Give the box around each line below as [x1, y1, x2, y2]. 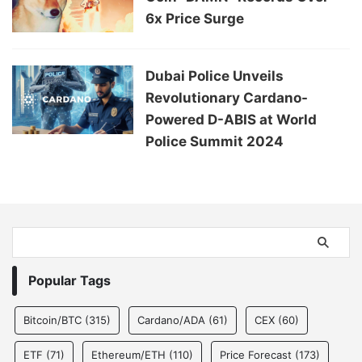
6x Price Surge [145, 11, 244, 27]
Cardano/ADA [137, 314, 205, 327]
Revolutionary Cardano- [145, 90, 308, 107]
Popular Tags [28, 272, 111, 289]
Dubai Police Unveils [145, 68, 284, 85]
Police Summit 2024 [145, 133, 284, 150]
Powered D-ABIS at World [145, 112, 317, 128]
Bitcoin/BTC [23, 314, 82, 327]
